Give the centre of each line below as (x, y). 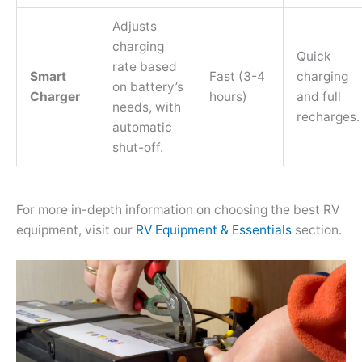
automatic (142, 127)
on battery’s (147, 86)
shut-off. (137, 147)
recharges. (328, 116)
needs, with (146, 107)
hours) (228, 96)
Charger (55, 96)
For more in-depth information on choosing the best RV (178, 209)
